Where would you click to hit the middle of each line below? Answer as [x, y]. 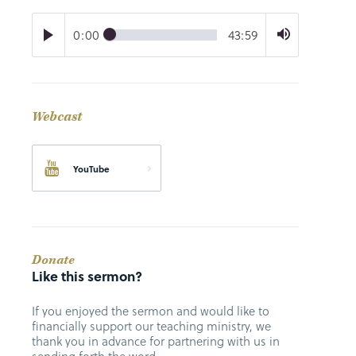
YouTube [91, 169]
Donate [53, 261]
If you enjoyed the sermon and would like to [151, 311]
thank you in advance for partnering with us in [156, 341]
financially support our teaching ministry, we [151, 326]
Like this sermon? [87, 277]
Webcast [57, 116]
